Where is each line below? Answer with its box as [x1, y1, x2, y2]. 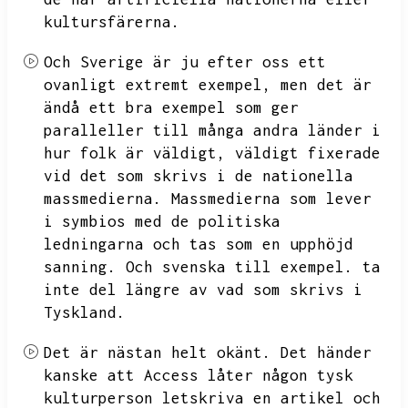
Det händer [280, 343, 372, 362]
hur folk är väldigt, [44, 144, 226, 162]
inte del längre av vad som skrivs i [44, 280, 362, 299]
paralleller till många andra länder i [44, 121, 381, 139]
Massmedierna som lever [171, 189, 372, 208]
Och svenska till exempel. [126, 258, 353, 276]
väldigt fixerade [235, 144, 381, 162]
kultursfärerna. [44, 13, 180, 31]
